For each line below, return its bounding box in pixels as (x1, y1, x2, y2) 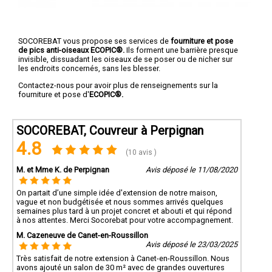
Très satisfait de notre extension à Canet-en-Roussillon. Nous (16, 253, 229, 263)
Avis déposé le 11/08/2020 (145, 165, 237, 174)
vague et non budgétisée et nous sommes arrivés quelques (16, 197, 223, 206)
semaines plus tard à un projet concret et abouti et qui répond (16, 206, 232, 216)
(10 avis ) (124, 148, 157, 157)
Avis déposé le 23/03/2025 (145, 239, 237, 249)
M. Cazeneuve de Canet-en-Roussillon (16, 230, 148, 240)
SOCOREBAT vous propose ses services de (18, 36, 171, 46)
